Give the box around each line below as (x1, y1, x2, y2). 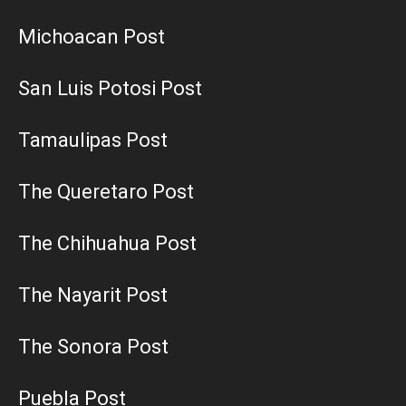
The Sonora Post (18, 335, 169, 359)
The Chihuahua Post (18, 232, 197, 256)
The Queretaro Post (18, 180, 194, 204)
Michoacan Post (18, 25, 165, 49)
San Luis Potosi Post (18, 77, 202, 101)
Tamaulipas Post (18, 129, 168, 152)
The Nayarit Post (18, 284, 168, 307)
